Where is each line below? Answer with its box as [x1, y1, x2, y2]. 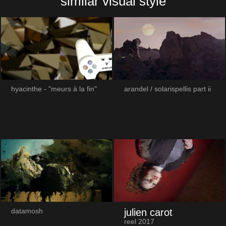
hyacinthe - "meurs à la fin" [11, 85, 97, 93]
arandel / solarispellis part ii [124, 85, 211, 93]
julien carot [124, 206, 173, 218]
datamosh [11, 207, 43, 215]
